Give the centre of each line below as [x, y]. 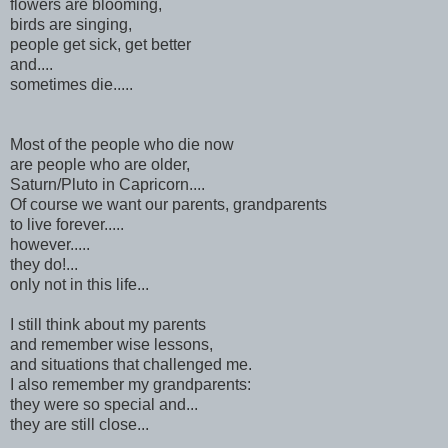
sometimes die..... [71, 84]
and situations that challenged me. [131, 364]
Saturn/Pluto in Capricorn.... [107, 184]
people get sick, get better [100, 44]
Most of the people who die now [124, 144]
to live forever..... [67, 224]
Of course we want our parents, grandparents [168, 204]
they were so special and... [104, 404]
